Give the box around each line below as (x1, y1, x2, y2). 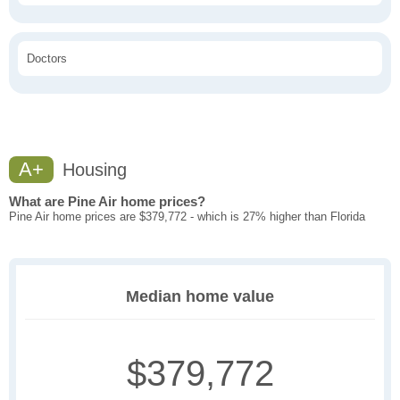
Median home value (126, 287, 274, 306)
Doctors (27, 52, 67, 66)
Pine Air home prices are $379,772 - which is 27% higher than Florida (9, 210, 365, 224)
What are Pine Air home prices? (9, 194, 205, 210)
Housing (57, 160, 127, 180)
